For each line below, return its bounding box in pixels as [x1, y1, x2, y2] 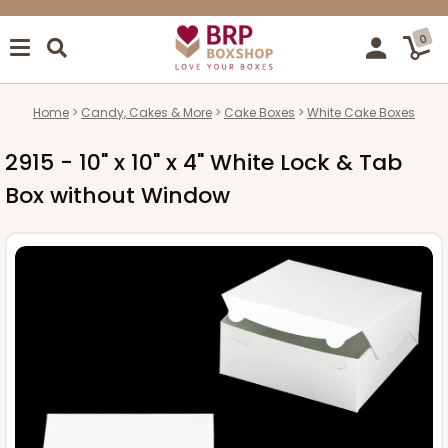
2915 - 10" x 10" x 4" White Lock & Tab [5, 146, 402, 178]
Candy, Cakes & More [81, 103, 212, 121]
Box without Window [5, 179, 230, 211]
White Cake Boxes [307, 103, 415, 121]
